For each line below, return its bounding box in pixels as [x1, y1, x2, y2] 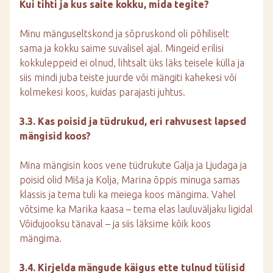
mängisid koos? [19, 130, 91, 141]
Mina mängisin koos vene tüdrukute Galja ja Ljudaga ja [19, 160, 247, 171]
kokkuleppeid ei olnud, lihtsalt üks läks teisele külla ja [19, 57, 244, 68]
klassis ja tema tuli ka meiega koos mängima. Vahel [19, 189, 236, 200]
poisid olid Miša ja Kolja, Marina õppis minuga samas [19, 174, 240, 185]
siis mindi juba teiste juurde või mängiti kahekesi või [19, 72, 236, 83]
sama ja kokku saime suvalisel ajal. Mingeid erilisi [19, 43, 224, 54]
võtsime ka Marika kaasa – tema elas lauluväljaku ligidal [19, 204, 253, 214]
